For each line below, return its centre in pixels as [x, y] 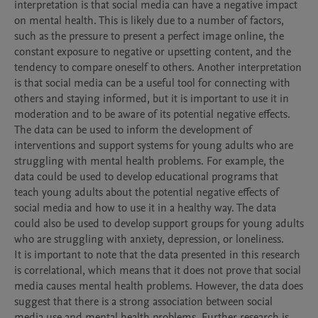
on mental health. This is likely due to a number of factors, [149, 21]
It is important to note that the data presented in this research [157, 255]
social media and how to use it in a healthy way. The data [145, 208]
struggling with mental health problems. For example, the [149, 161]
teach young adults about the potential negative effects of [147, 192]
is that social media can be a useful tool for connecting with [152, 83]
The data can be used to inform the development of [133, 130]
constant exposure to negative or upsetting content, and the [153, 52]
